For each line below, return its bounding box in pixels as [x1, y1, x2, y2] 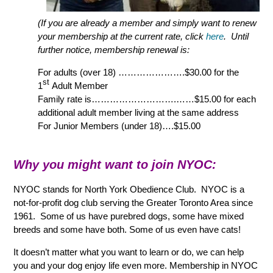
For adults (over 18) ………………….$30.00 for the [38, 66, 239, 77]
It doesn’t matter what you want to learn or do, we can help [13, 246, 244, 257]
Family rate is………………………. [38, 93, 177, 104]
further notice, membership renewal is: [38, 44, 190, 55]
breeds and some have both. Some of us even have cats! [13, 224, 241, 235]
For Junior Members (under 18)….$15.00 [38, 120, 201, 131]
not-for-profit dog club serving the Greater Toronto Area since [13, 197, 253, 208]
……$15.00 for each [176, 93, 257, 104]
